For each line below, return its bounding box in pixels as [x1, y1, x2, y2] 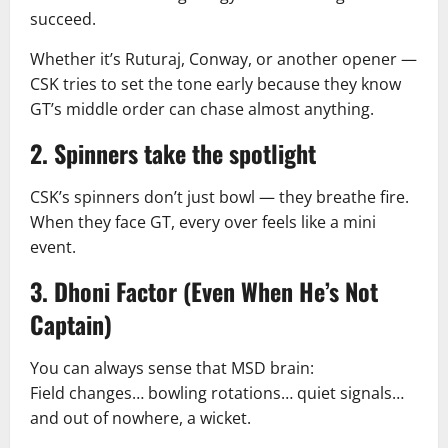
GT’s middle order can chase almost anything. [30, 98, 374, 120]
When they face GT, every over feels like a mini [30, 211, 376, 233]
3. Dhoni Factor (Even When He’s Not [30, 273, 378, 309]
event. [30, 236, 76, 258]
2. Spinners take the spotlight [30, 135, 316, 171]
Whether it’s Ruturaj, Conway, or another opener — [30, 48, 417, 70]
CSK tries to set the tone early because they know [30, 73, 401, 95]
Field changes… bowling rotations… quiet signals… [30, 382, 404, 404]
